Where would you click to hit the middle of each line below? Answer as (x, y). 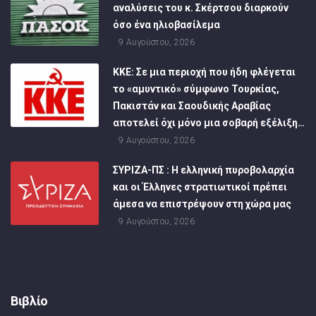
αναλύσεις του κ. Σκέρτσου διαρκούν (201, 8)
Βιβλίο (29, 301)
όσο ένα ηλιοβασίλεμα (167, 25)
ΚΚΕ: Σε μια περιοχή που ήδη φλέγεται (205, 72)
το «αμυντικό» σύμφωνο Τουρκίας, (196, 89)
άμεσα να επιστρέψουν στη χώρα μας (202, 204)
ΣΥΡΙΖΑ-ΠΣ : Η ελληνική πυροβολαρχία (204, 170)
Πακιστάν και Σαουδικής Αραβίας (192, 106)
